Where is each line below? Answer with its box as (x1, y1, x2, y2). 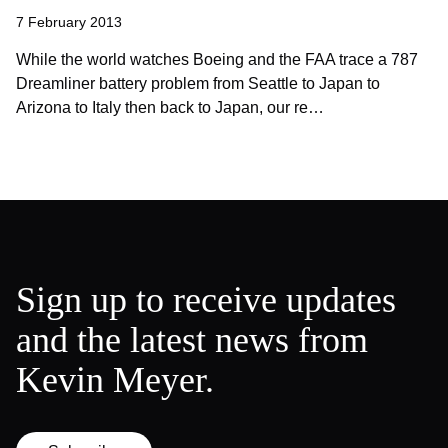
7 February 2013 (16, 14, 122, 30)
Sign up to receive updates (16, 280, 396, 320)
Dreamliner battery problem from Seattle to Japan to (16, 75, 380, 92)
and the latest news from (16, 320, 368, 360)
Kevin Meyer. (16, 360, 214, 400)
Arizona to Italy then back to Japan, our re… (16, 99, 324, 116)
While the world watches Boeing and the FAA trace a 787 (16, 51, 418, 68)
